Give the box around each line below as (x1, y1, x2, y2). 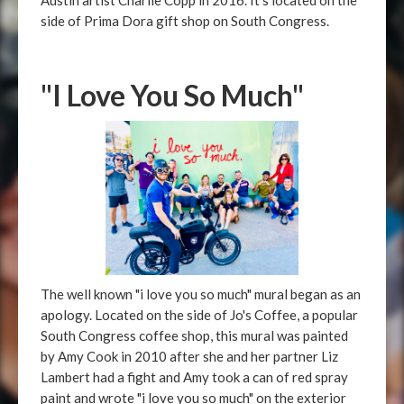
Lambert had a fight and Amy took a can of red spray (41, 369, 348, 385)
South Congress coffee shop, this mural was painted (41, 327, 348, 344)
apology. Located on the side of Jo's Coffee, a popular (41, 307, 358, 323)
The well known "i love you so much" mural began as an (41, 286, 361, 302)
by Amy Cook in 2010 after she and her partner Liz (41, 348, 338, 364)
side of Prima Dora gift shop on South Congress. (41, 13, 329, 29)
